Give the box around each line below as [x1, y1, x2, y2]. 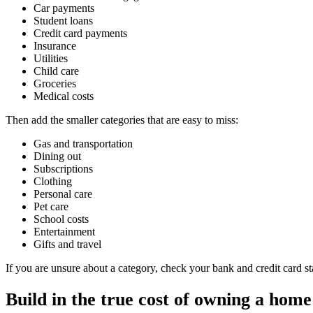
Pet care [34, 200, 68, 212]
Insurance [34, 39, 76, 52]
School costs [34, 212, 89, 225]
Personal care [34, 187, 92, 200]
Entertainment [34, 225, 95, 238]
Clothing [34, 175, 72, 187]
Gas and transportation [34, 137, 133, 150]
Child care [34, 64, 79, 77]
